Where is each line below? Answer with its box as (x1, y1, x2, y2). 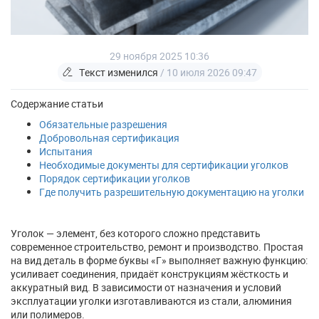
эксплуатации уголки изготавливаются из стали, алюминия (11, 294, 292, 308)
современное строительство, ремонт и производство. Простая (11, 240, 303, 253)
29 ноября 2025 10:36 (110, 49, 209, 63)
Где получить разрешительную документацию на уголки (39, 185, 304, 199)
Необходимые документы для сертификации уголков (39, 158, 288, 172)
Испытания (39, 145, 93, 158)
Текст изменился (72, 66, 160, 79)
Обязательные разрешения (39, 117, 167, 131)
